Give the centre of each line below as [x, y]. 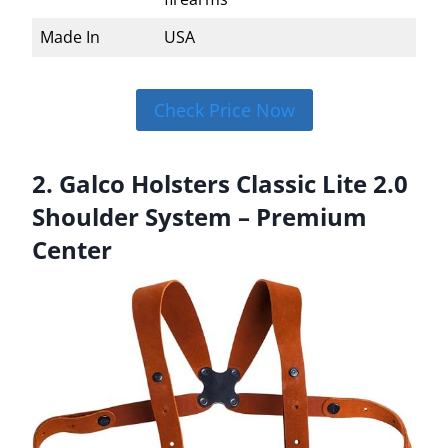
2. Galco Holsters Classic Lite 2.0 [220, 184]
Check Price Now [224, 109]
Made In [70, 36]
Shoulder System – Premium [199, 217]
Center [72, 250]
